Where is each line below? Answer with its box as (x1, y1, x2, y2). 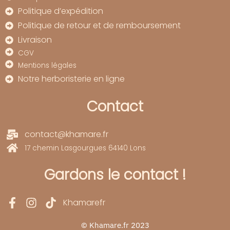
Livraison (18, 34, 52, 46)
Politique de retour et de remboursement (18, 20, 181, 32)
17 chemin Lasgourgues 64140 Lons (24, 143, 146, 153)
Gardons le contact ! (44, 165, 186, 185)
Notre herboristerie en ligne (18, 73, 125, 85)
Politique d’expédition (18, 5, 103, 17)
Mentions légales (18, 61, 76, 71)
